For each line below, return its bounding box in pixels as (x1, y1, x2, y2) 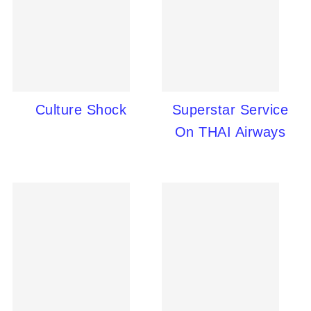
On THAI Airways (174, 124, 286, 140)
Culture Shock (35, 102, 127, 117)
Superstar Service (171, 102, 289, 117)
